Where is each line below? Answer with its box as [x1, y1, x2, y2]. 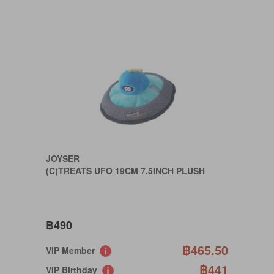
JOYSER [46, 152, 80, 165]
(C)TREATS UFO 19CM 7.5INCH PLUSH [46, 165, 205, 177]
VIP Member [46, 244, 100, 256]
